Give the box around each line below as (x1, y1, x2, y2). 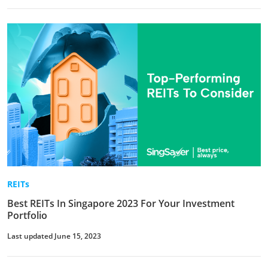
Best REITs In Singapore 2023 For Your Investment (7, 196, 234, 210)
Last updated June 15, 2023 (7, 230, 101, 241)
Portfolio (7, 208, 47, 222)
